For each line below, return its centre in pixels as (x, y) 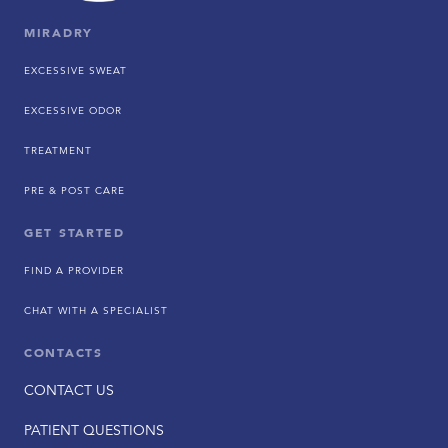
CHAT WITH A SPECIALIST (96, 310)
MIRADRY (58, 32)
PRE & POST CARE (74, 190)
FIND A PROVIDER (74, 270)
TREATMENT (58, 150)
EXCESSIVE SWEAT (75, 70)
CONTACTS (63, 352)
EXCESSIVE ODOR (73, 110)
